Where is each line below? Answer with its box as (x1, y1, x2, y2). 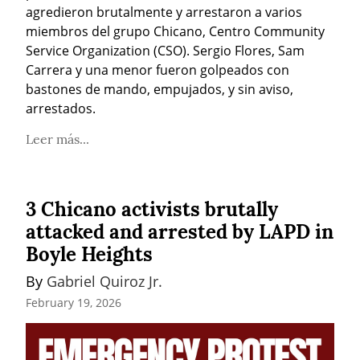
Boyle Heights (26, 242, 153, 268)
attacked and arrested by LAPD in (26, 219, 333, 245)
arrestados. (26, 100, 96, 118)
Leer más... (26, 131, 89, 148)
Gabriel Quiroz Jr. (47, 272, 162, 292)
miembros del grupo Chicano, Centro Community (26, 22, 325, 41)
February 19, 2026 (26, 295, 121, 311)
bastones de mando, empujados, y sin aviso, (26, 80, 293, 99)
